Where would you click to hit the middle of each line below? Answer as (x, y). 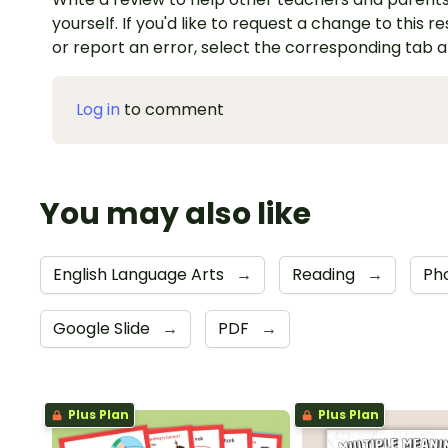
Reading (325, 275)
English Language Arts (140, 275)
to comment (172, 110)
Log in (98, 110)
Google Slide (103, 329)
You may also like (175, 214)
